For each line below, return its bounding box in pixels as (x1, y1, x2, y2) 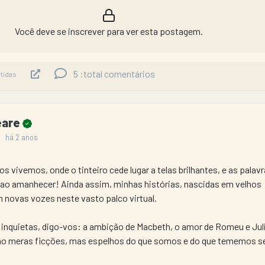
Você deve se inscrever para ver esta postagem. (15, 25, 203, 37)
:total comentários (80, 68, 155, 79)
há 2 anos (5, 132, 38, 142)
